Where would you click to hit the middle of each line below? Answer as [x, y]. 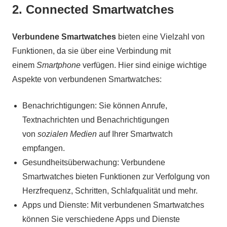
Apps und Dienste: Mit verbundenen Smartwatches [113, 205]
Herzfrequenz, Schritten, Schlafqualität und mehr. [110, 191]
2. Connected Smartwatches [93, 10]
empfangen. [44, 148]
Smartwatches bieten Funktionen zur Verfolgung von [116, 177]
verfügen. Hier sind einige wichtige [144, 65]
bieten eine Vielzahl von [160, 37]
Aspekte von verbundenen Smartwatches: [87, 80]
